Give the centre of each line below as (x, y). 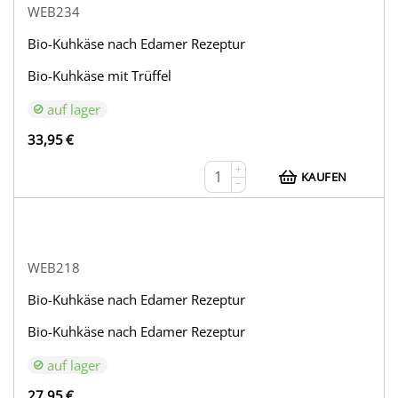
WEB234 (54, 12)
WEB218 (54, 268)
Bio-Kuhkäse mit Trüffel (100, 76)
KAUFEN (324, 177)
